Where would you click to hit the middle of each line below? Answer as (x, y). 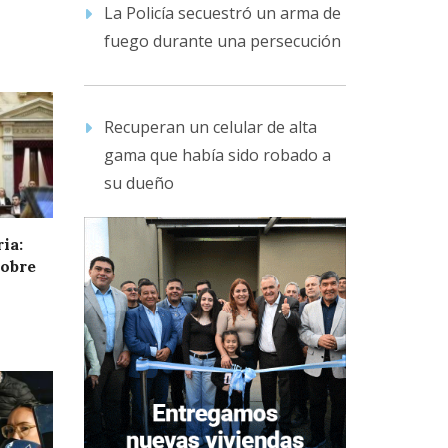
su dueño (138, 183)
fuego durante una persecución (222, 41)
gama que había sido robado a (217, 155)
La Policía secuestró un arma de (222, 13)
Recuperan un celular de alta (210, 127)
